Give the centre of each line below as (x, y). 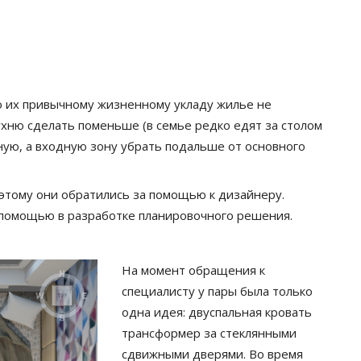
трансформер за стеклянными (209, 333)
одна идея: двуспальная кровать (216, 312)
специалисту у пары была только (217, 291)
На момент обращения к (193, 270)
